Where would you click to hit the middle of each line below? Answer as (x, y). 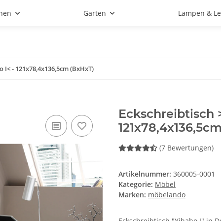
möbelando (167, 195)
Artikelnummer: (146, 174)
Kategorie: (137, 184)
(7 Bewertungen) (186, 148)
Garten (95, 13)
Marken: (132, 195)
